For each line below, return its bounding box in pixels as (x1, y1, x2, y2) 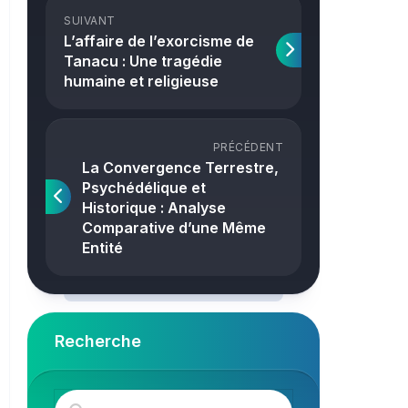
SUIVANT (64, 14, 116, 27)
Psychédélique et (82, 178, 206, 197)
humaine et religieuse (64, 72, 219, 90)
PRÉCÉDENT (212, 140, 283, 154)
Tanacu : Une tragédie (64, 52, 222, 70)
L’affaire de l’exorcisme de (64, 32, 254, 50)
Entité (82, 239, 123, 257)
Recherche (55, 331, 141, 351)
